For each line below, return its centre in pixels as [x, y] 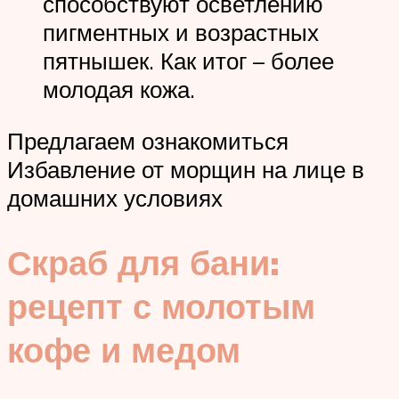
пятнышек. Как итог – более [188, 61]
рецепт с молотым [161, 305]
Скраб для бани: [143, 262]
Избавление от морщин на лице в [186, 169]
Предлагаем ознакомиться [148, 140]
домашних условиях [115, 197]
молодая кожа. [119, 90]
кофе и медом [124, 349]
